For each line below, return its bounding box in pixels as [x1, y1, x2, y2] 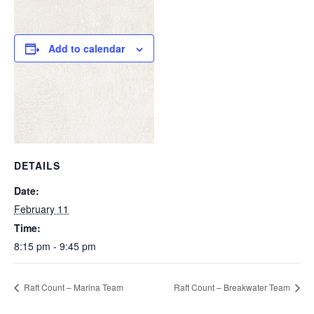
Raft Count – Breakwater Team [174, 280, 292, 293]
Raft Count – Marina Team [22, 280, 123, 293]
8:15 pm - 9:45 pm [14, 239, 96, 253]
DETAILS [14, 158, 60, 172]
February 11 [14, 202, 69, 216]
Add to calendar [48, 41, 125, 55]
